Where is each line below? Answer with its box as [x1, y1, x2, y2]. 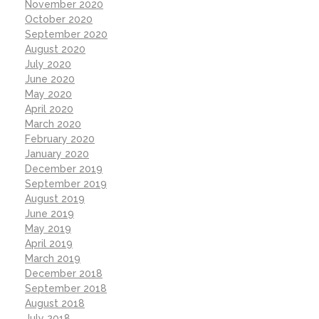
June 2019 [25, 207, 74, 219]
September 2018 [25, 282, 107, 294]
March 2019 [25, 252, 80, 264]
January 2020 [25, 147, 89, 159]
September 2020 [25, 28, 108, 40]
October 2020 [25, 13, 93, 25]
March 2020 [25, 117, 81, 130]
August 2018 [25, 297, 85, 309]
